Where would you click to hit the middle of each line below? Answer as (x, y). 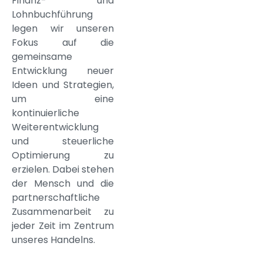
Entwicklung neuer (63, 70)
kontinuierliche (45, 113)
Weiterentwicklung (55, 127)
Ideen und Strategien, (63, 85)
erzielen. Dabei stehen (63, 169)
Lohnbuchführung (52, 14)
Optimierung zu (63, 155)
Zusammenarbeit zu (63, 211)
